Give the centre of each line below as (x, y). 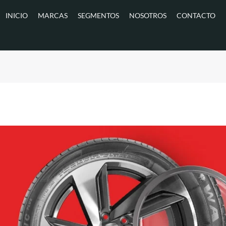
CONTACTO (196, 15)
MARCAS (52, 15)
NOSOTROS (148, 15)
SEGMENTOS (98, 15)
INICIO (16, 15)
